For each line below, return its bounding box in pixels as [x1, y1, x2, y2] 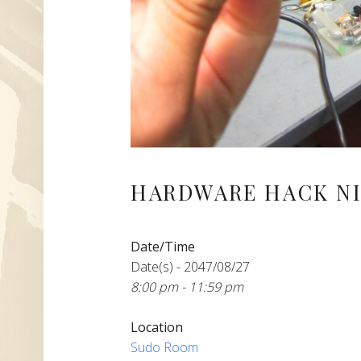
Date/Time [131, 237, 195, 255]
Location [131, 317, 183, 336]
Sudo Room [131, 338, 198, 356]
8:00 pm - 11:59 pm [131, 277, 243, 296]
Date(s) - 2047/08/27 [131, 257, 250, 276]
